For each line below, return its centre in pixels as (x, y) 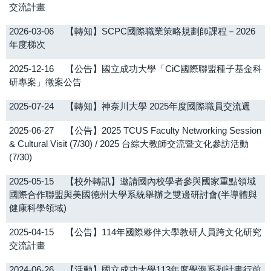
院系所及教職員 (57, 50)
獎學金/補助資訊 (59, 78)
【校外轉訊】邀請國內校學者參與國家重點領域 (161, 181)
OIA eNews (48, 21)
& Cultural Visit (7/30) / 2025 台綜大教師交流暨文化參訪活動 (129, 144)
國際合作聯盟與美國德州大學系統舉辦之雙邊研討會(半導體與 (133, 195)
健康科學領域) (38, 208)
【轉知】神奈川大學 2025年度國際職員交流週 (158, 106)
